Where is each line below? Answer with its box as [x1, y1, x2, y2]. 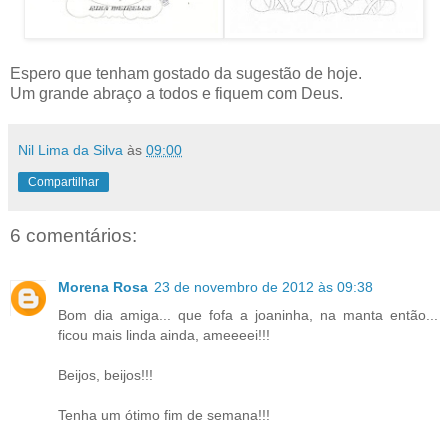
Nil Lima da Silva [18, 141, 123, 158]
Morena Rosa [58, 279, 148, 296]
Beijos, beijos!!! [58, 367, 153, 384]
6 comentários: [10, 224, 137, 246]
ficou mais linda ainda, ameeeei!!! [58, 327, 270, 344]
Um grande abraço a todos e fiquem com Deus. [10, 84, 343, 102]
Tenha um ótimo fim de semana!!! [58, 407, 270, 424]
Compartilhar [28, 174, 99, 189]
